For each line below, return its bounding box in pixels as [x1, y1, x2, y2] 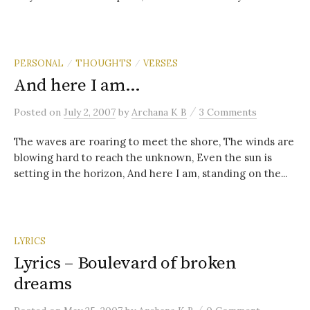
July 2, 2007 [64, 105, 116, 118]
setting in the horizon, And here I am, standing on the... [14, 166, 287, 180]
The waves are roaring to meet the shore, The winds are [14, 134, 294, 148]
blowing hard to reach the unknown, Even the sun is [14, 150, 272, 164]
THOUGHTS [75, 57, 131, 69]
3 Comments [199, 105, 257, 118]
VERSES [143, 57, 178, 69]
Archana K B [131, 105, 187, 118]
